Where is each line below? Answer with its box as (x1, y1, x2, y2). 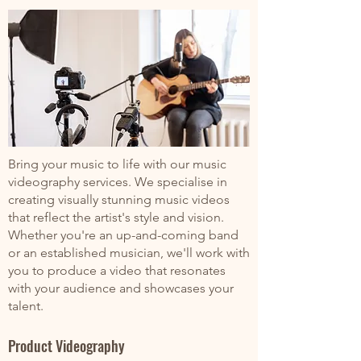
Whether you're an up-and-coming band (8, 227, 239, 243)
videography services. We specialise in (8, 174, 227, 189)
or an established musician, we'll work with (8, 245, 250, 260)
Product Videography (8, 335, 125, 356)
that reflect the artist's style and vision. (8, 210, 224, 225)
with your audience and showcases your (8, 280, 234, 296)
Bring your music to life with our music (8, 156, 226, 172)
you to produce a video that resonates (8, 263, 226, 278)
